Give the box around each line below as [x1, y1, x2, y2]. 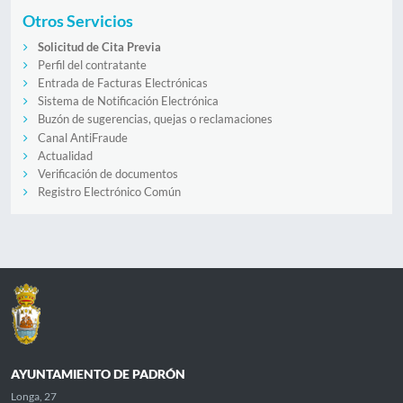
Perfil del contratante [37, 57, 147, 72]
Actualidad [37, 148, 93, 163]
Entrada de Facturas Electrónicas [37, 76, 208, 91]
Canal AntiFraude [37, 130, 128, 145]
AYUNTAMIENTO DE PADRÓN [11, 365, 185, 381]
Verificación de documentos [37, 166, 178, 181]
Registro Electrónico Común [37, 184, 181, 200]
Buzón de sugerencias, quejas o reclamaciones [37, 112, 273, 127]
